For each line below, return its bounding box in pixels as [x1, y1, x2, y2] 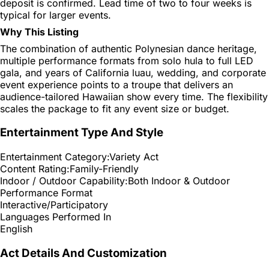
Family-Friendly [70, 162, 139, 175]
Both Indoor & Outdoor [128, 174, 230, 187]
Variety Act [109, 150, 159, 163]
